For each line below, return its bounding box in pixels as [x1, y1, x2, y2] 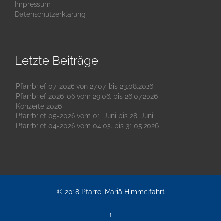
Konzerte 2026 [16, 102, 62, 110]
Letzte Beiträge [15, 53, 98, 68]
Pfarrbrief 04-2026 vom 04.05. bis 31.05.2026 [16, 121, 159, 130]
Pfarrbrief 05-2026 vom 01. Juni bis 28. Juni [16, 111, 153, 120]
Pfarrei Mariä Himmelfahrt [81, 187, 165, 196]
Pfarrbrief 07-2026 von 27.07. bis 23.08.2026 [16, 82, 153, 90]
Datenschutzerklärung [15, 10, 86, 19]
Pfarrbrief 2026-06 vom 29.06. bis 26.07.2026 [16, 92, 158, 100]
